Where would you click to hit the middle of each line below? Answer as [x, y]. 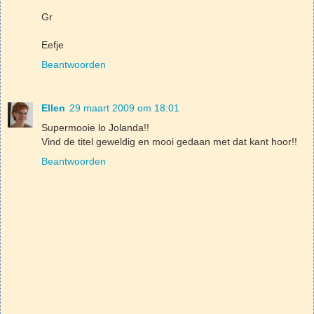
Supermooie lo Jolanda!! [95, 127]
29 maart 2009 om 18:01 [124, 108]
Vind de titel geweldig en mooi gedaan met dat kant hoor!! [169, 141]
